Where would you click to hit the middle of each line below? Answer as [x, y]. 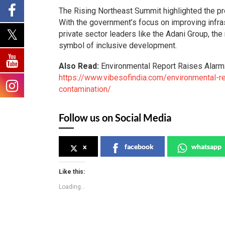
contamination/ [85, 89]
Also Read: [80, 66]
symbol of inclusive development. [118, 45]
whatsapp [206, 146]
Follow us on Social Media [115, 117]
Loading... [72, 187]
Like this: [72, 172]
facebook [139, 146]
